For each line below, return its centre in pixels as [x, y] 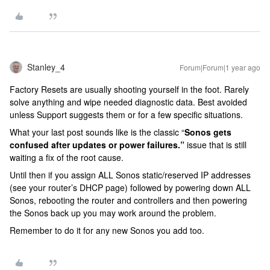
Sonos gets [208, 132]
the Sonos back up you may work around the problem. [113, 213]
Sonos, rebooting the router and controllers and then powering [128, 200]
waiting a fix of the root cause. [67, 157]
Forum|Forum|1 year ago [220, 67]
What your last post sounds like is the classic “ [97, 132]
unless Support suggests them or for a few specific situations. [126, 115]
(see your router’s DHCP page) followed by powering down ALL [130, 187]
